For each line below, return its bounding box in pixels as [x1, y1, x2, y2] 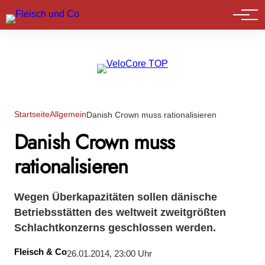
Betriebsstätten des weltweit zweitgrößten [14, 206, 226, 218]
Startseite [14, 109, 50, 119]
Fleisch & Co [14, 247, 67, 257]
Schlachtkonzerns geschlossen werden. [14, 221, 216, 234]
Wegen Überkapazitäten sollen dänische [14, 190, 217, 203]
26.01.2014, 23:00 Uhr [67, 249, 152, 259]
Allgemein [50, 109, 86, 119]
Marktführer [19, 9, 77, 26]
